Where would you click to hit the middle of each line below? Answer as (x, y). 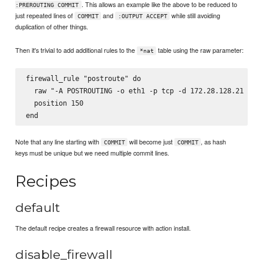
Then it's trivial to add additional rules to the (76, 50)
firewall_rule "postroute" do (83, 78)
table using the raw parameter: (200, 50)
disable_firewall (64, 254)
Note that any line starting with (58, 141)
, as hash (213, 141)
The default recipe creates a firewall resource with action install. (103, 227)
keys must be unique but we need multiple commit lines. (92, 152)
